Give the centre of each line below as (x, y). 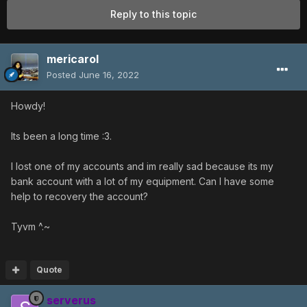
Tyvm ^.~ (30, 227)
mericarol (73, 59)
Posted (63, 75)
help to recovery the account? (81, 197)
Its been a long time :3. (61, 136)
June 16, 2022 (109, 75)
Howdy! (29, 106)
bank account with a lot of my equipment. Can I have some (143, 182)
